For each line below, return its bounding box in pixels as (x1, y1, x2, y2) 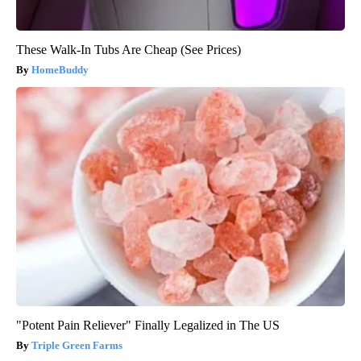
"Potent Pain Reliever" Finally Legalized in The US (16, 317, 280, 332)
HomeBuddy (31, 63, 89, 76)
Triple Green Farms (31, 338, 122, 351)
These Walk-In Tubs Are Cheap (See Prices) (16, 42, 241, 56)
